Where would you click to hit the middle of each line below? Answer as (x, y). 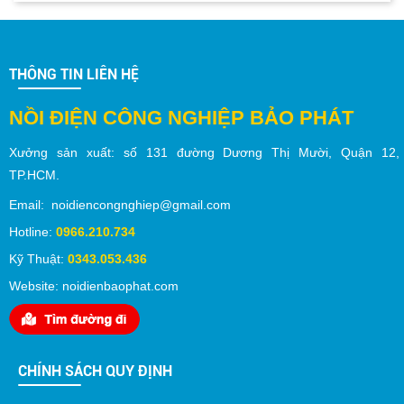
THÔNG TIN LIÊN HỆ (74, 74)
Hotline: (31, 231)
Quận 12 (369, 152)
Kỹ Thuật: (38, 258)
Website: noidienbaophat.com (94, 285)
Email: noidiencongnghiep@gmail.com (120, 204)
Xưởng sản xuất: (66, 152)
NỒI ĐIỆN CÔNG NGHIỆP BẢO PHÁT (181, 117)
